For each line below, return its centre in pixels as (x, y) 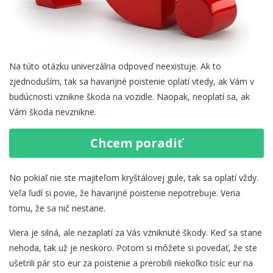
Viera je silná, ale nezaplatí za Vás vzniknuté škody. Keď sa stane (136, 233)
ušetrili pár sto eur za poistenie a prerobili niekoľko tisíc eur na (131, 263)
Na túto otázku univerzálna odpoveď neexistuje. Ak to (115, 66)
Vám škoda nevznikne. (53, 112)
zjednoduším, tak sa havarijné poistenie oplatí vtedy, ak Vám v (132, 82)
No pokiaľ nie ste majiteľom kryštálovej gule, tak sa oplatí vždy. (134, 178)
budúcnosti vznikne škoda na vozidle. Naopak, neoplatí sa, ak (129, 97)
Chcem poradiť (136, 143)
